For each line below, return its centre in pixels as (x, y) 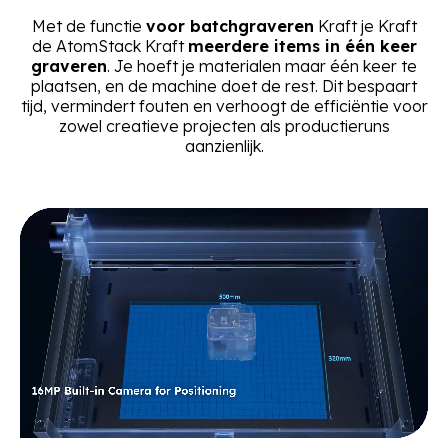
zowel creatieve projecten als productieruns (224, 126)
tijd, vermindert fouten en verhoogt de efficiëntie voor (224, 106)
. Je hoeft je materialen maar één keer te (262, 66)
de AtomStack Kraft (109, 46)
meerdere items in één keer (302, 46)
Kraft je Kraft (365, 26)
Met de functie (88, 26)
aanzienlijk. (224, 146)
